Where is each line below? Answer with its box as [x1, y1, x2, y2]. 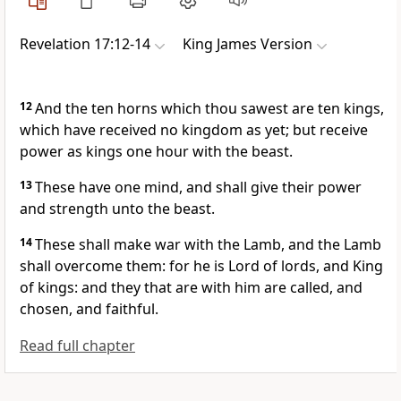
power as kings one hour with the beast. [20, 141, 293, 162]
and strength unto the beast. [20, 199, 215, 219]
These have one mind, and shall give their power [35, 177, 362, 198]
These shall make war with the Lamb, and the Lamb [35, 235, 381, 255]
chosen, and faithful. [20, 299, 158, 320]
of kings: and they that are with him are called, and [20, 277, 363, 298]
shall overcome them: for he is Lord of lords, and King [20, 256, 383, 277]
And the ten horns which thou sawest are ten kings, [35, 98, 384, 119]
